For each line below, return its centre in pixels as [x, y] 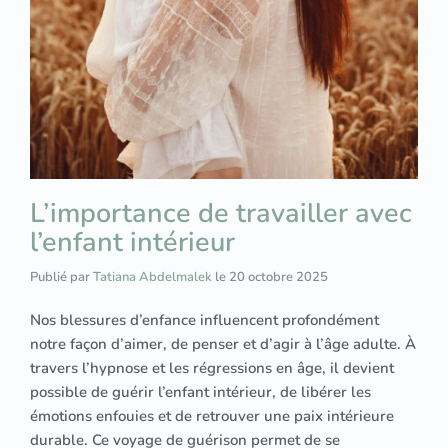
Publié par [61, 277]
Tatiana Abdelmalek [152, 277]
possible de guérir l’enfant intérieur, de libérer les [200, 392]
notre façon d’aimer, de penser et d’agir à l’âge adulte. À [223, 344]
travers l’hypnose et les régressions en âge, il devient [212, 368]
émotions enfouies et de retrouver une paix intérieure [212, 416]
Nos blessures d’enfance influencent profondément [204, 320]
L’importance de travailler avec [221, 214]
